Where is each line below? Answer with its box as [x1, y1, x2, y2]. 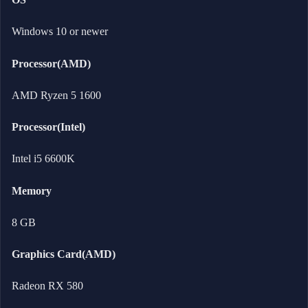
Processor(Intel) [12, 121, 85, 133]
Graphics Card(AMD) [12, 248, 115, 261]
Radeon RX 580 [12, 280, 83, 292]
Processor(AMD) [12, 57, 91, 69]
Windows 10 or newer [12, 25, 108, 38]
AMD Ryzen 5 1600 [12, 89, 101, 101]
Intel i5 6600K [12, 153, 75, 165]
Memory [12, 184, 52, 197]
